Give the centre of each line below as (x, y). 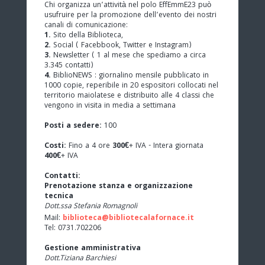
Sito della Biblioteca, (87, 35)
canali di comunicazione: (86, 25)
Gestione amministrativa (93, 248)
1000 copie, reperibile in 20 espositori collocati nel (131, 86)
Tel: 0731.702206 (73, 228)
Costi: (55, 146)
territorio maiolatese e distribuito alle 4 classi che (129, 96)
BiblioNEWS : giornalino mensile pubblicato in (130, 76)
